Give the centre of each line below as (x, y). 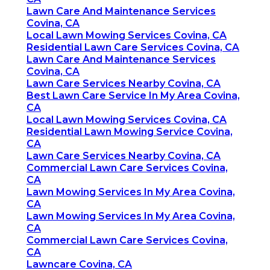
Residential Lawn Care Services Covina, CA (133, 48)
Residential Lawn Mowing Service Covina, (130, 132)
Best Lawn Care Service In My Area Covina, (133, 96)
